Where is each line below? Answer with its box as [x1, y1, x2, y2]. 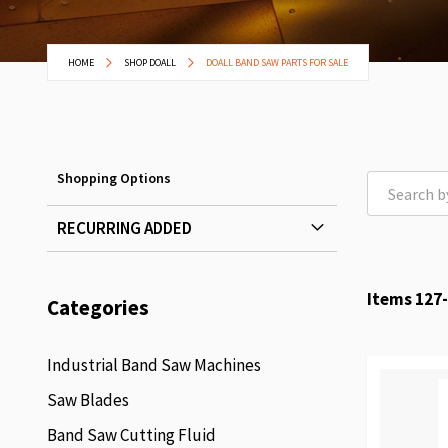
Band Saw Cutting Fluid [47, 424, 216, 446]
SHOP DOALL [124, 56, 178, 69]
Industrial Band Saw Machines [47, 354, 261, 376]
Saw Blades [47, 389, 129, 411]
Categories [47, 294, 149, 321]
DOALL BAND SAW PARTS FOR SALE [206, 56, 348, 69]
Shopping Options [57, 169, 171, 187]
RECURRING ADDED [57, 217, 192, 239]
